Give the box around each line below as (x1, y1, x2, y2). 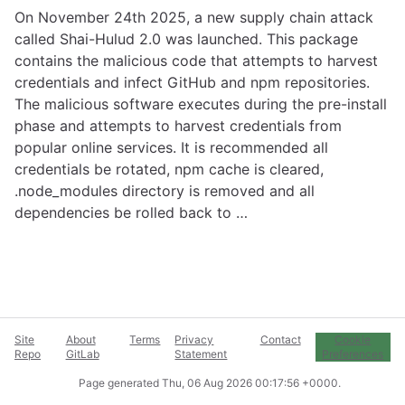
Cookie (334, 333, 372, 346)
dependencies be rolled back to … (14, 203, 248, 221)
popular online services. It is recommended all (14, 138, 328, 156)
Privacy (174, 333, 214, 346)
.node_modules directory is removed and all (14, 182, 315, 200)
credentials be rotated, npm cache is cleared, (14, 160, 324, 178)
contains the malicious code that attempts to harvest (14, 52, 378, 70)
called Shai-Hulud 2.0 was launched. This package (14, 30, 358, 48)
